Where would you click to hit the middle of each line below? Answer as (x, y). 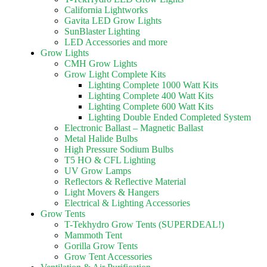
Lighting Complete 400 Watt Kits (151, 96)
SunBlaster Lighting (102, 31)
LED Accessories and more (116, 42)
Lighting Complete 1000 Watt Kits (153, 85)
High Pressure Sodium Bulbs (119, 149)
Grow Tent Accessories (108, 257)
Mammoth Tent (93, 235)
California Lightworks (106, 10)
